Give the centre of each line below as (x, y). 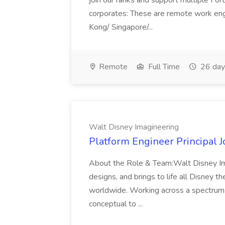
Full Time (163, 67)
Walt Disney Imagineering (134, 127)
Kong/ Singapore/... (122, 27)
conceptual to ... (116, 204)
